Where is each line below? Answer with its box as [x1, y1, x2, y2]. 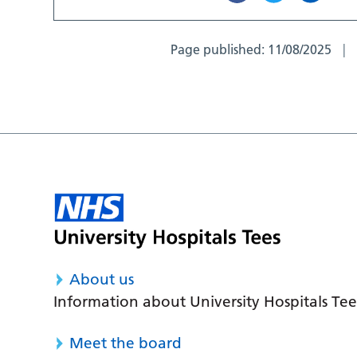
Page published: [171, 41, 269, 58]
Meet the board [69, 333, 182, 352]
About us [69, 269, 135, 288]
